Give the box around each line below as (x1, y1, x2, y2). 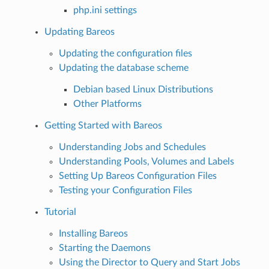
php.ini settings (73, 5, 137, 15)
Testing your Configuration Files (58, 185, 192, 195)
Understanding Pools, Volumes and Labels (58, 156, 234, 166)
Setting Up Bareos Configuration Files (58, 171, 217, 181)
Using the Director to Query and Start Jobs (58, 257, 240, 267)
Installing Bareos (58, 228, 128, 238)
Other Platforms (73, 98, 142, 109)
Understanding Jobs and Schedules (58, 142, 206, 152)
